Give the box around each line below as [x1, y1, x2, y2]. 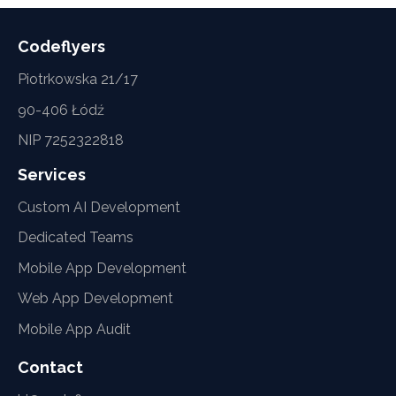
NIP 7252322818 [18, 132, 124, 149]
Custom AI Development [18, 198, 180, 216]
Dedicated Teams [18, 229, 133, 247]
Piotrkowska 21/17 [18, 71, 138, 88]
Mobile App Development [18, 259, 187, 277]
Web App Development [18, 290, 173, 308]
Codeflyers [18, 37, 105, 57]
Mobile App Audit [18, 320, 131, 338]
